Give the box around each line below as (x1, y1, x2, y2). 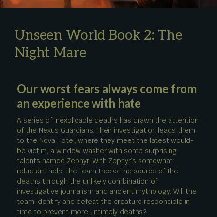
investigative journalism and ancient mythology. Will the (17, 186, 197, 196)
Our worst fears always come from (17, 81, 197, 95)
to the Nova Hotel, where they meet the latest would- (17, 136, 194, 145)
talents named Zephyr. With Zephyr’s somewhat (17, 156, 173, 165)
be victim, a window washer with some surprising (17, 146, 177, 155)
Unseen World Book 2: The (15, 27, 183, 44)
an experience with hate (17, 95, 141, 110)
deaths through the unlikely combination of (17, 176, 157, 186)
